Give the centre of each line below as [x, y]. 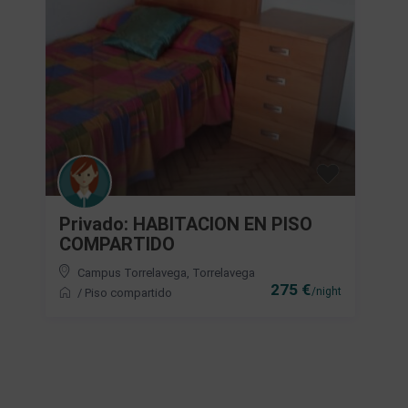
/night [325, 291]
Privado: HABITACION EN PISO [186, 224]
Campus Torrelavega [132, 272]
